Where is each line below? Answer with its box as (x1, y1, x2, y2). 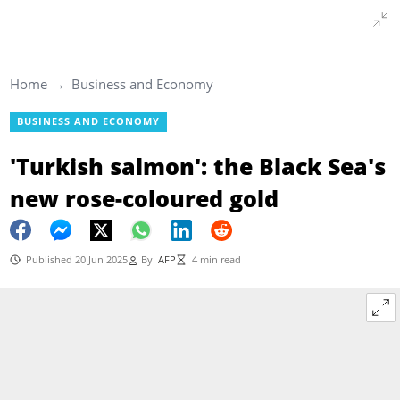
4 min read (191, 253, 241, 266)
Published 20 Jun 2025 (25, 253, 128, 266)
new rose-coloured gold (9, 182, 279, 213)
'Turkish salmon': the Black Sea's (9, 150, 386, 181)
